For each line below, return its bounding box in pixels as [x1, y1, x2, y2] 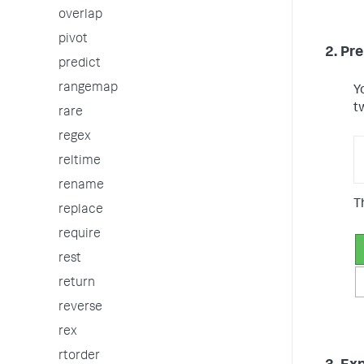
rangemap [58, 82, 118, 95]
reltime [58, 155, 101, 168]
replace [58, 204, 103, 217]
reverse [58, 301, 102, 314]
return [58, 277, 95, 290]
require [58, 228, 101, 241]
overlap [58, 9, 102, 22]
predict [58, 58, 101, 71]
